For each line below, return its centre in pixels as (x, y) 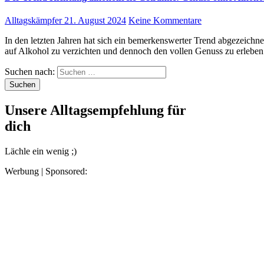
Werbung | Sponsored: (46, 171)
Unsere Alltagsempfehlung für (95, 110)
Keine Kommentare (165, 21)
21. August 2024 (95, 21)
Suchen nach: (30, 72)
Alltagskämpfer (34, 21)
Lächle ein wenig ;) (41, 151)
